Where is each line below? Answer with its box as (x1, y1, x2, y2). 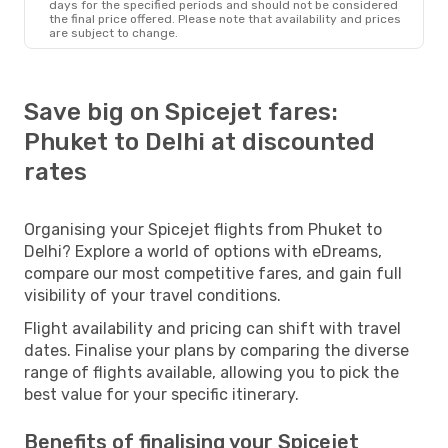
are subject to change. (49, 25, 178, 40)
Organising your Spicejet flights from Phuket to (24, 219, 382, 239)
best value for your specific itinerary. (24, 384, 299, 404)
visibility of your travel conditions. (24, 285, 281, 305)
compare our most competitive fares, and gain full (24, 263, 402, 283)
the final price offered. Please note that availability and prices (49, 11, 401, 26)
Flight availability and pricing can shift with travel (24, 318, 401, 338)
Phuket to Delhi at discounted (24, 127, 375, 156)
